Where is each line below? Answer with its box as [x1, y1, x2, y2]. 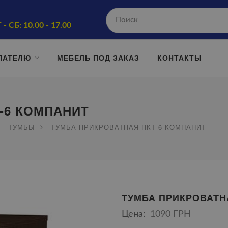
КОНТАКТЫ [157, 52, 202, 63]
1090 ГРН [150, 210, 191, 219]
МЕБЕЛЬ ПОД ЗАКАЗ [57, 52, 139, 63]
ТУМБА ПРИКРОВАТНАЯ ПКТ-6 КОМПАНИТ [51, 122, 206, 132]
